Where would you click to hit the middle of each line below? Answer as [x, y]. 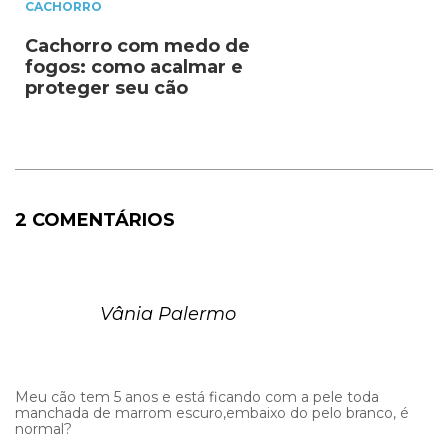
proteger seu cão [106, 87]
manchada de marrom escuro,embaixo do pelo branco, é [212, 412]
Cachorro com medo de [137, 45]
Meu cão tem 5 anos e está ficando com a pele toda [197, 396]
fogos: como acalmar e [134, 66]
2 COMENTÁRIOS [95, 219]
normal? [43, 428]
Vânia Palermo [168, 313]
